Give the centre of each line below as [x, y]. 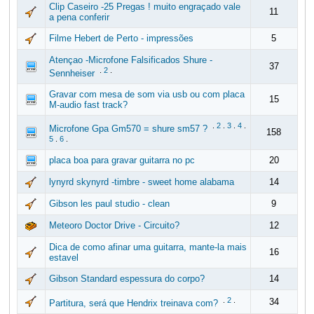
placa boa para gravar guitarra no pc [122, 160]
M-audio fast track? [88, 105]
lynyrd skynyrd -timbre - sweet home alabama [141, 182]
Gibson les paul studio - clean [109, 204]
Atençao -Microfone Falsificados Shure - [130, 60]
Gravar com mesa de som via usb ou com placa [146, 94]
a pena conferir [79, 17]
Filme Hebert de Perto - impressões [121, 38]
